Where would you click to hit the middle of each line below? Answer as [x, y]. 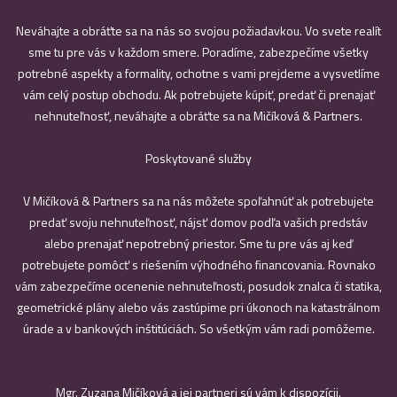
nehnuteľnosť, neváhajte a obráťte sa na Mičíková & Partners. [198, 116]
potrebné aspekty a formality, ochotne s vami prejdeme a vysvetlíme [198, 73]
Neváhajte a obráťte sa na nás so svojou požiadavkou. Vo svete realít [198, 31]
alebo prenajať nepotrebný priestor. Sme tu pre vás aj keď [198, 243]
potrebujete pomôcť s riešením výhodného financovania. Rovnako [198, 265]
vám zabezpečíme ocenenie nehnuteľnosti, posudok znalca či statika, [198, 286]
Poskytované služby [198, 158]
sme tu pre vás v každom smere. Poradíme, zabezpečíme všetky [198, 52]
